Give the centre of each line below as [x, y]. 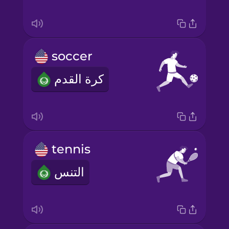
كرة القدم [79, 79]
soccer [72, 56]
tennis [71, 149]
